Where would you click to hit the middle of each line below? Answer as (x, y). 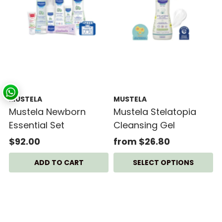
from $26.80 (141, 141)
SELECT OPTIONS (163, 162)
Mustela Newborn (48, 111)
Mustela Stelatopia (155, 111)
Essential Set (37, 125)
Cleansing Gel (144, 125)
